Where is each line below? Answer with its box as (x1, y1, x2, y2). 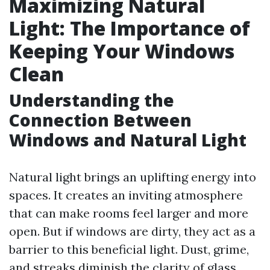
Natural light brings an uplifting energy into (9, 169, 256, 184)
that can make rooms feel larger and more (9, 206, 248, 221)
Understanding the (9, 89, 174, 111)
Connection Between (9, 108, 192, 131)
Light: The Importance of (9, 15, 250, 41)
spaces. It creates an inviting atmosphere (9, 187, 243, 202)
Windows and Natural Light (9, 128, 246, 151)
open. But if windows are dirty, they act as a (9, 224, 256, 239)
